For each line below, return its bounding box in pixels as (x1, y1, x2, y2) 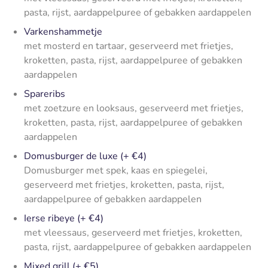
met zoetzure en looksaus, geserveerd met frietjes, (24, 101, 243, 115)
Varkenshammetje (24, 25, 102, 38)
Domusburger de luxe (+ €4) (24, 149, 147, 163)
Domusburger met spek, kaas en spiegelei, (24, 163, 208, 177)
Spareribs (24, 87, 65, 100)
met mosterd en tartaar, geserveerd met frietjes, (24, 39, 233, 53)
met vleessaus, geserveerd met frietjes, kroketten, (24, 226, 242, 239)
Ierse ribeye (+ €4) (24, 211, 103, 225)
